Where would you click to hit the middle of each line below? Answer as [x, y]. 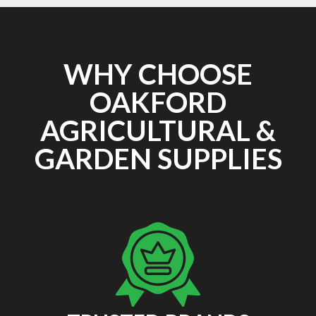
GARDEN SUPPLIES [158, 159]
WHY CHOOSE [158, 74]
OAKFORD [158, 103]
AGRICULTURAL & [158, 131]
